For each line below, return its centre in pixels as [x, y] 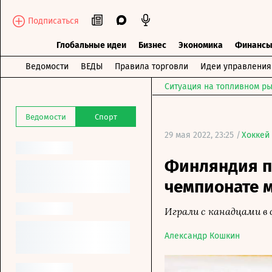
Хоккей [256, 135]
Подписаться [53, 21]
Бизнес [152, 45]
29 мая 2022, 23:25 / [202, 135]
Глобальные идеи [91, 45]
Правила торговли [151, 66]
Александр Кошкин [202, 236]
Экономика [200, 45]
